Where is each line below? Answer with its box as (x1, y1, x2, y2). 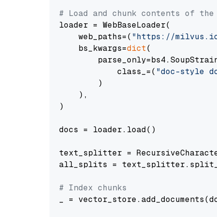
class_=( (59, 66, 156, 77)
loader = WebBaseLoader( (59, 20, 170, 30)
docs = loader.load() (59, 124, 156, 135)
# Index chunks (59, 183, 127, 193)
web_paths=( (59, 31, 132, 42)
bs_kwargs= (59, 43, 127, 53)
